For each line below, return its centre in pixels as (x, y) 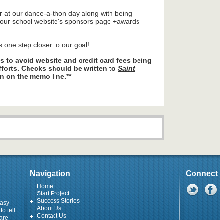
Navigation (50, 174)
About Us (49, 208)
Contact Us (52, 216)
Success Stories (58, 201)
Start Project (53, 193)
